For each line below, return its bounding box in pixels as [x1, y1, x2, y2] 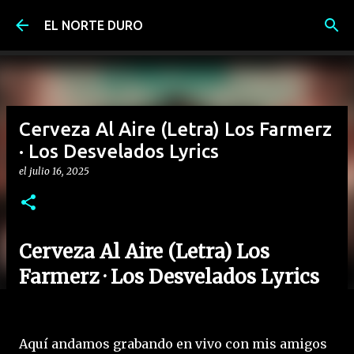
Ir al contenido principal [109, 13, 245, 27]
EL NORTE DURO [44, 18, 143, 32]
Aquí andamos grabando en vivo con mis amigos [19, 335, 327, 352]
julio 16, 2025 [29, 165, 89, 177]
